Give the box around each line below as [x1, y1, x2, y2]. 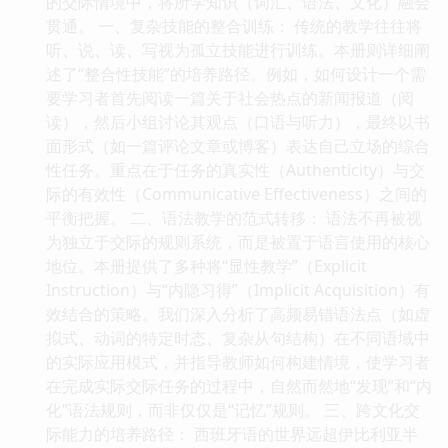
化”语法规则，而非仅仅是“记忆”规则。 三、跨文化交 [46, 398, 420, 421]
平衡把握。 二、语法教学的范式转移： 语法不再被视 [46, 206, 422, 229]
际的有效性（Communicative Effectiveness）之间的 [46, 182, 427, 205]
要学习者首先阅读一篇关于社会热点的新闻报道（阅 [46, 86, 414, 109]
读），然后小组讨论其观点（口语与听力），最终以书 [46, 110, 430, 133]
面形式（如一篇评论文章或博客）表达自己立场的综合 [46, 134, 430, 157]
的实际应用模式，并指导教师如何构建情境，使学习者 [46, 350, 430, 373]
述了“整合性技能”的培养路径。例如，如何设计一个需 [46, 62, 426, 85]
